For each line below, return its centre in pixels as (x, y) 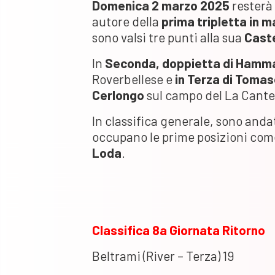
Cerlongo (118, 95)
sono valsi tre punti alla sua (168, 37)
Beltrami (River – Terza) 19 (163, 255)
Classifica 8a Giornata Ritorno (179, 230)
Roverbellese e (134, 79)
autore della (127, 21)
